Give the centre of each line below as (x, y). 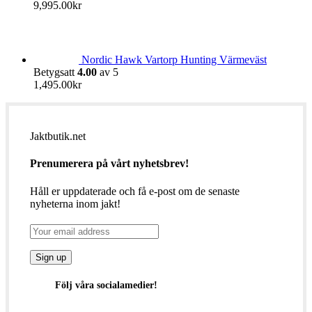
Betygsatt (55, 72)
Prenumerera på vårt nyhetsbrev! (109, 164)
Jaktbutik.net (58, 136)
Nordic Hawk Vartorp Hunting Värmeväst (174, 60)
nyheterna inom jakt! (75, 203)
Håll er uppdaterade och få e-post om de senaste (135, 191)
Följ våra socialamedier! (107, 286)
